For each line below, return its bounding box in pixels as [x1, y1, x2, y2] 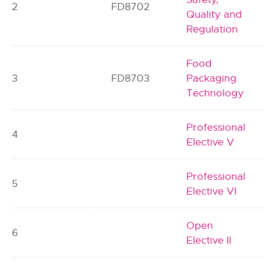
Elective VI [186, 185, 237, 198]
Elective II [186, 234, 232, 247]
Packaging [186, 72, 237, 85]
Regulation [186, 23, 238, 35]
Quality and [186, 8, 243, 21]
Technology [186, 87, 244, 99]
